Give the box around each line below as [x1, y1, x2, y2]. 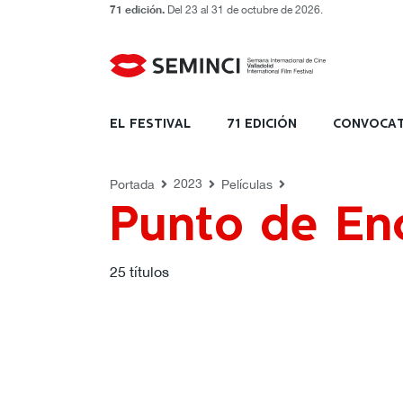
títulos [126, 264, 169, 280]
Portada [110, 177, 155, 192]
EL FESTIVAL [110, 117, 191, 130]
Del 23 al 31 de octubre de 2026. [165, 4, 323, 16]
